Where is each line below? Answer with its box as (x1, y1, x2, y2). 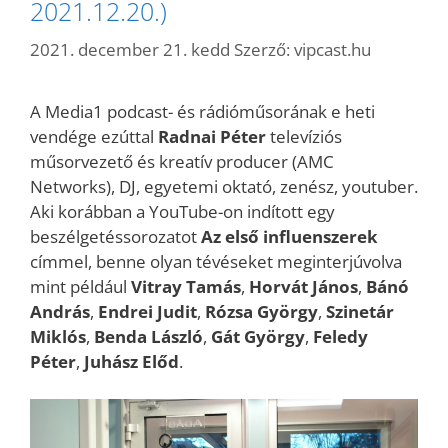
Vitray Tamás (131, 274, 241, 298)
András (30, 299, 90, 323)
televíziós (266, 124, 342, 148)
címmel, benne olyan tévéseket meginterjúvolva (30, 249, 402, 273)
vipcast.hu (294, 37, 371, 61)
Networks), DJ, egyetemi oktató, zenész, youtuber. (30, 174, 418, 198)
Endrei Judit (98, 299, 197, 323)
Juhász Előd (84, 349, 179, 373)
